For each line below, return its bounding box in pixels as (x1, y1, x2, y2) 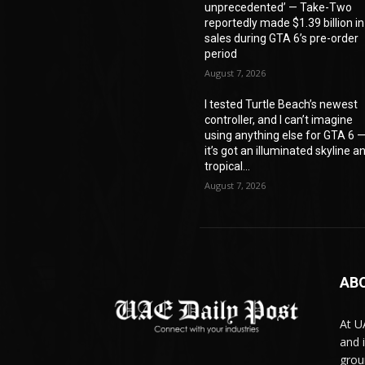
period (204, 47, 238, 61)
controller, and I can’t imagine (204, 113, 354, 127)
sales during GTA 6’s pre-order (204, 32, 359, 46)
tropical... (204, 160, 251, 174)
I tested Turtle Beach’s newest (204, 98, 358, 112)
